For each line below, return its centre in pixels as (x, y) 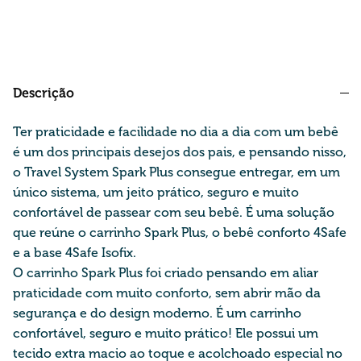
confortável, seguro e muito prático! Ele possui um (166, 333)
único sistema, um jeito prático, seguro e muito (156, 192)
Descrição (44, 93)
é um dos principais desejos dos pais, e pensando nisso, (180, 151)
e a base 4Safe (57, 252)
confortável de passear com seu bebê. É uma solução (174, 212)
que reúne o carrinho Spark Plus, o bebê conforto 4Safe (180, 232)
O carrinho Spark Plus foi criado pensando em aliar (166, 272)
